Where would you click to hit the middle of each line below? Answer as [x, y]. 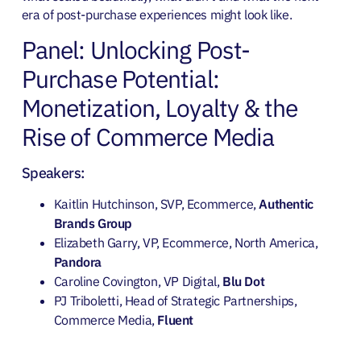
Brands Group [93, 224]
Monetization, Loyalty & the [160, 108]
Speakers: [53, 173]
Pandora [78, 262]
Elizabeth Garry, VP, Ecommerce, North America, [186, 243]
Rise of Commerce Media [148, 137]
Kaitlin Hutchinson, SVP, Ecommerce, [156, 204]
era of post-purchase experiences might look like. [157, 15]
